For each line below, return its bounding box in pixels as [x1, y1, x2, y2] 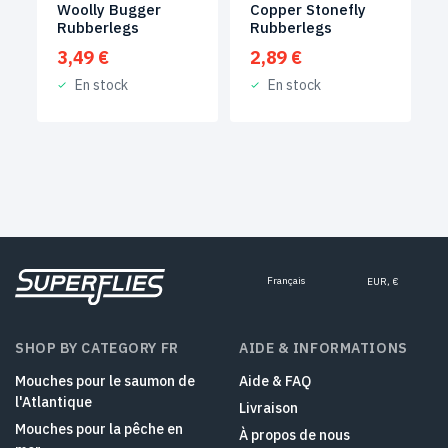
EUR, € [367, 275, 398, 289]
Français [267, 274, 305, 288]
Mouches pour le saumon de [15, 372, 195, 390]
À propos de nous [239, 426, 350, 444]
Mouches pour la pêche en [15, 420, 183, 438]
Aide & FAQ [239, 372, 311, 390]
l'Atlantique [15, 393, 92, 411]
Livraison [239, 399, 298, 417]
